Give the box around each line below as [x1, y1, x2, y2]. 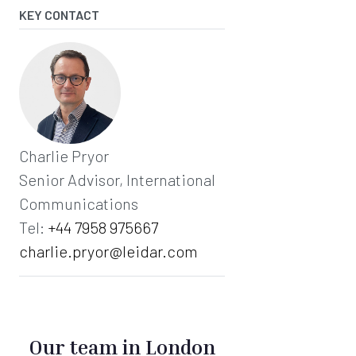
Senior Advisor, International [19, 169, 215, 189]
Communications [19, 193, 138, 213]
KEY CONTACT [19, 6, 99, 22]
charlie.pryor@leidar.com [19, 241, 198, 261]
